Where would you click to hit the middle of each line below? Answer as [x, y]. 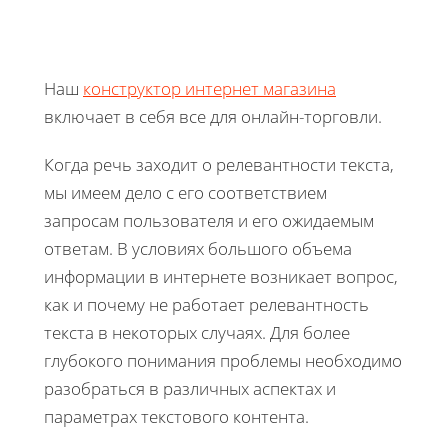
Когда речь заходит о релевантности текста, [219, 164]
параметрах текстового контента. [176, 416]
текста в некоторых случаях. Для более [197, 332]
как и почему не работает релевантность [206, 304]
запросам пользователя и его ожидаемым [209, 220]
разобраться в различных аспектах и [190, 388]
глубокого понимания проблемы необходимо [223, 360]
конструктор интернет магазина [209, 88]
